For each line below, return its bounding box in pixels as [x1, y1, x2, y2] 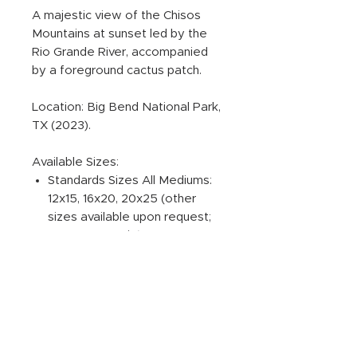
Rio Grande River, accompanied [32, 46, 208, 59]
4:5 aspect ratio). [48, 229, 144, 242]
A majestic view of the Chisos [32, 10, 201, 22]
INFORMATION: [32, 294, 124, 308]
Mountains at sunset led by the [32, 28, 207, 41]
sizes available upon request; [48, 211, 211, 224]
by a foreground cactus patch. [32, 65, 205, 77]
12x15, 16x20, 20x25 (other [48, 193, 196, 206]
